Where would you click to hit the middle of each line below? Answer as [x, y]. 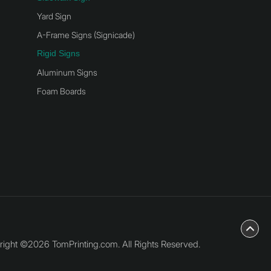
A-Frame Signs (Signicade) [86, 34]
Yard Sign [54, 16]
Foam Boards [61, 91]
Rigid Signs [58, 54]
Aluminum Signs [67, 73]
